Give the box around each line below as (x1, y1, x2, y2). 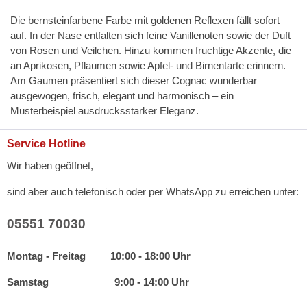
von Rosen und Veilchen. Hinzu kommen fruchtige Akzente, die (10, 45, 291, 57)
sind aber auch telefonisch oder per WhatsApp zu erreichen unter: (7, 186, 299, 198)
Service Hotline (7, 138, 86, 150)
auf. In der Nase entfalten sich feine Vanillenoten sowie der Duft (10, 29, 291, 42)
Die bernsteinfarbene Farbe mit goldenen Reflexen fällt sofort (10, 14, 280, 27)
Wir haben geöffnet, (7, 160, 93, 172)
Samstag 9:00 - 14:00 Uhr (7, 276, 189, 288)
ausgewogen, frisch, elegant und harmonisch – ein (10, 90, 234, 102)
